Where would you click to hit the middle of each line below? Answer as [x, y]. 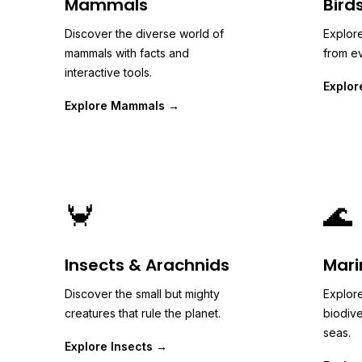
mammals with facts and [127, 53]
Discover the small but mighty [142, 294]
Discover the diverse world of [144, 34]
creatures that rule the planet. [143, 313]
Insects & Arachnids [147, 265]
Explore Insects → [116, 346]
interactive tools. [108, 72]
